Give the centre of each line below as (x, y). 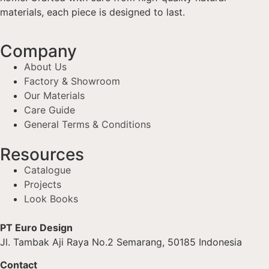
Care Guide (50, 110)
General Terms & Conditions (87, 124)
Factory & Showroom (72, 81)
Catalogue (47, 170)
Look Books (51, 198)
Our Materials (54, 95)
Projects (43, 184)
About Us (45, 66)
